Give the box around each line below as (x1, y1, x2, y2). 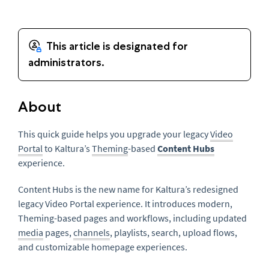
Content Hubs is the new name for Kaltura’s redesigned (18, 183, 238, 195)
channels (73, 226, 110, 238)
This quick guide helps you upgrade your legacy (18, 128, 210, 140)
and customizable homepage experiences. (18, 241, 187, 253)
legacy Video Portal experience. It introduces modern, (18, 198, 232, 210)
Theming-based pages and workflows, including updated (18, 212, 247, 224)
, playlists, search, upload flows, (110, 226, 237, 238)
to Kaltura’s (43, 142, 92, 154)
